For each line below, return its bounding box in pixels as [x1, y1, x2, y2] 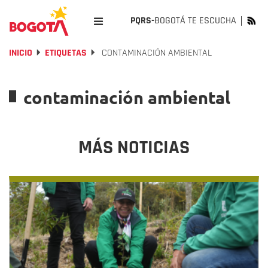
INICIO [9, 47, 32, 59]
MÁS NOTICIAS [78, 135, 190, 160]
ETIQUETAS [45, 47, 87, 59]
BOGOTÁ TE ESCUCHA [154, 14, 236, 27]
